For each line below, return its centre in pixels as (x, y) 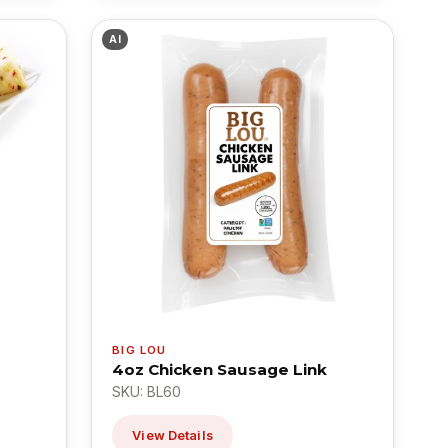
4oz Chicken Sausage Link (220, 369)
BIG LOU (139, 349)
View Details (172, 435)
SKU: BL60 (147, 391)
